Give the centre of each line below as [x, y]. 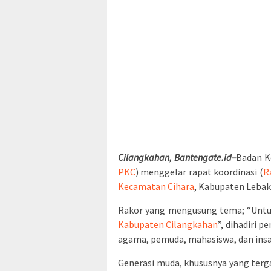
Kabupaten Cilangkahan [168, 225]
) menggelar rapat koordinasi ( [199, 172]
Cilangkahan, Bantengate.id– [177, 158]
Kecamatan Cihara [156, 187]
